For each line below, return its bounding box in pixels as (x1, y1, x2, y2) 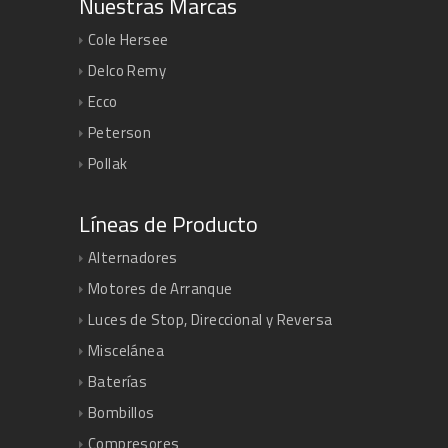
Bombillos (88, 401, 155, 425)
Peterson (88, 121, 152, 145)
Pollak (88, 152, 128, 176)
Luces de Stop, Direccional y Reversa (88, 308, 333, 332)
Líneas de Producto (79, 207, 258, 242)
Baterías (88, 370, 148, 394)
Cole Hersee (88, 28, 169, 52)
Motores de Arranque (88, 277, 233, 301)
